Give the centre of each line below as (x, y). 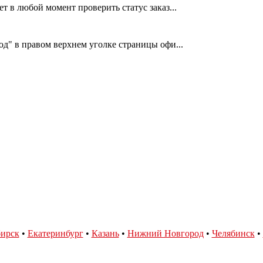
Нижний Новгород (165, 233)
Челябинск (233, 233)
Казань (105, 233)
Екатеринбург (55, 233)
